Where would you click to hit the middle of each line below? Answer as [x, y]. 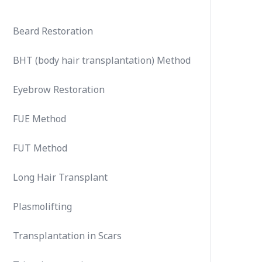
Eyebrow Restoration [59, 89]
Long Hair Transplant [60, 177]
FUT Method [40, 148]
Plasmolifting [42, 206]
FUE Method [39, 119]
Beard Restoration [53, 31]
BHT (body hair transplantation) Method [102, 60]
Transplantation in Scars [67, 236]
